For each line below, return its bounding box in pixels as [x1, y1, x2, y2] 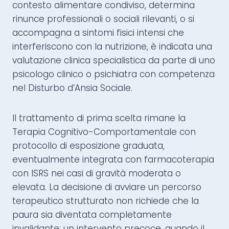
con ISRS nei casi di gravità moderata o [12, 167, 181, 180]
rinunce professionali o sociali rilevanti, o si [12, 13, 194, 26]
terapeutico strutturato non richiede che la [12, 195, 199, 208]
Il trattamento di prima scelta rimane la [12, 112, 186, 125]
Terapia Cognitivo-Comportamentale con [12, 126, 196, 139]
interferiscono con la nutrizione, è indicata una [12, 40, 212, 53]
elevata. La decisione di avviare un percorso [12, 181, 201, 194]
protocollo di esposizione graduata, [12, 140, 165, 152]
